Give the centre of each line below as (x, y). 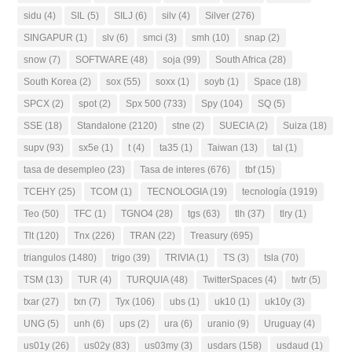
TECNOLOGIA (178, 191)
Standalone (102, 125)
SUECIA (237, 125)
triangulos (45, 257)
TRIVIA (180, 257)
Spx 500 (144, 103)
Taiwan (223, 147)
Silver (218, 15)
